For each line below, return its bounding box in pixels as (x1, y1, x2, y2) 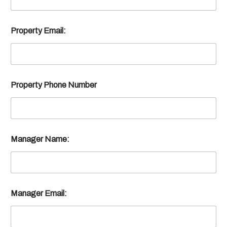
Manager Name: (11, 134, 69, 143)
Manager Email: (11, 188, 67, 198)
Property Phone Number (11, 80, 97, 89)
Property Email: (11, 26, 66, 35)
